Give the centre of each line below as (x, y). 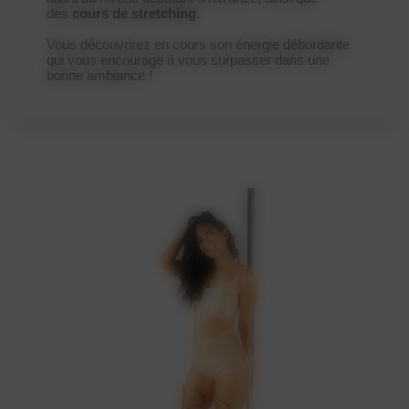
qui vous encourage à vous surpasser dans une (189, 59)
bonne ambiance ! (100, 75)
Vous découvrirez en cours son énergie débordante (199, 44)
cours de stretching (135, 13)
